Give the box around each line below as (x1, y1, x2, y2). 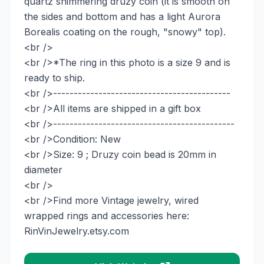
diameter (24, 164, 62, 176)
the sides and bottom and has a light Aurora (24, 11, 220, 22)
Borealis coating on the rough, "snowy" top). (24, 26, 226, 38)
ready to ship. (24, 72, 85, 84)
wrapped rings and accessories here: (24, 210, 189, 222)
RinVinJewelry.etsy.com (24, 225, 129, 237)
